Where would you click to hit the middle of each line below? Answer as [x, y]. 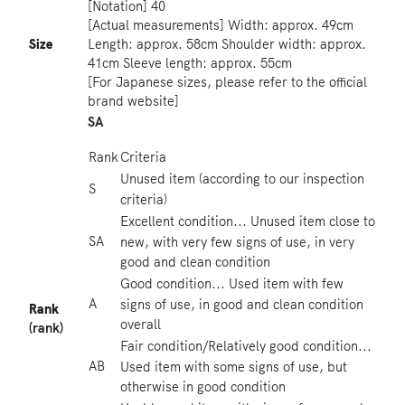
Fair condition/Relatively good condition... [246, 347]
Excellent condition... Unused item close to [248, 222]
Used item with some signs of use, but [234, 367]
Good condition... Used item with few [232, 284]
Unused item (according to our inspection [242, 179]
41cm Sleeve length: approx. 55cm [190, 64]
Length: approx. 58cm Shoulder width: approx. [227, 45]
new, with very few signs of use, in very [237, 243]
